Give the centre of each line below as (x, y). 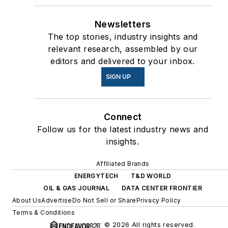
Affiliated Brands (123, 163)
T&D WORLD (151, 176)
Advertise (57, 200)
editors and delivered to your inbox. (123, 61)
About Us (27, 200)
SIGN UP (118, 76)
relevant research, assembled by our (123, 49)
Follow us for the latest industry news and (123, 129)
